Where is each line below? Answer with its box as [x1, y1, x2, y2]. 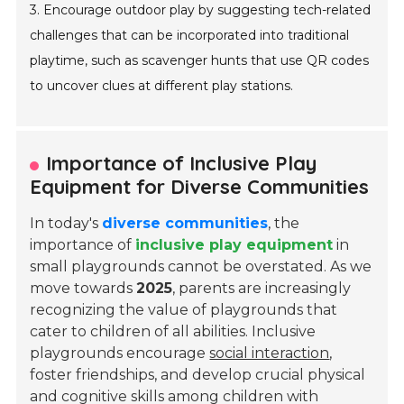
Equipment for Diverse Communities [30, 174, 370, 200]
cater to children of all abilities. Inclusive [30, 323, 317, 341]
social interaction [209, 344, 330, 363]
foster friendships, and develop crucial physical [30, 366, 366, 384]
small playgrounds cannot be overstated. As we [30, 258, 372, 276]
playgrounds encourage [30, 344, 210, 363]
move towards [30, 280, 137, 298]
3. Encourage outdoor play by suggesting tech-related [30, 2, 372, 19]
